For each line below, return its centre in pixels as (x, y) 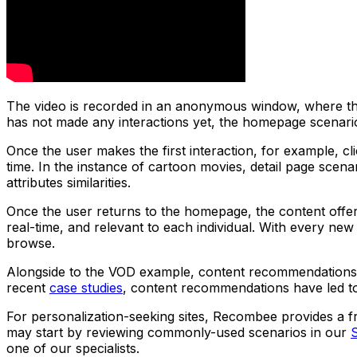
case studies (86, 287)
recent (26, 287)
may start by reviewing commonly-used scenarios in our (177, 332)
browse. (31, 243)
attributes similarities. (69, 182)
